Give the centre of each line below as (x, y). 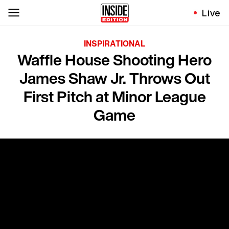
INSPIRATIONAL (114, 43)
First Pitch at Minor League (114, 97)
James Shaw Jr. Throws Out (114, 78)
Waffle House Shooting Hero (114, 60)
